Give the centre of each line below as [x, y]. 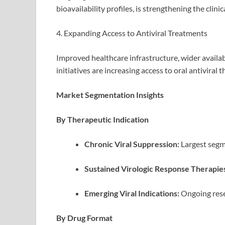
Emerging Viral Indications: [132, 193]
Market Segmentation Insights [110, 95]
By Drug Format [84, 218]
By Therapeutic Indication [102, 120]
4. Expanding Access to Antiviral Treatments [132, 33]
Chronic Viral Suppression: [132, 144]
